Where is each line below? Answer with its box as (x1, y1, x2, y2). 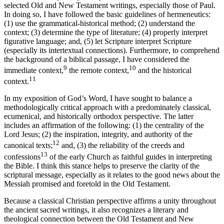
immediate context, (4, 65, 63, 74)
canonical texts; (4, 141, 52, 150)
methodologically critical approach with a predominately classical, (4, 103, 211, 112)
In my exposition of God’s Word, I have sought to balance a (4, 94, 192, 103)
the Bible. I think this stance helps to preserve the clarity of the (4, 161, 199, 170)
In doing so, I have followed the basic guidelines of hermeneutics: (4, 9, 210, 18)
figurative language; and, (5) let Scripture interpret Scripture (4, 36, 191, 45)
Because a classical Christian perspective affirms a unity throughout (4, 196, 216, 205)
